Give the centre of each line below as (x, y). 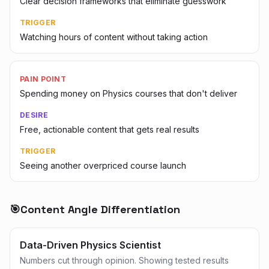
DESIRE (34, 115)
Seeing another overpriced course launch (103, 165)
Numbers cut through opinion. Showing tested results (124, 260)
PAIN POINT (43, 79)
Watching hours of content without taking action (114, 37)
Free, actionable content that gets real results (110, 129)
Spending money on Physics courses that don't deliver (128, 93)
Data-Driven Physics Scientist (90, 245)
